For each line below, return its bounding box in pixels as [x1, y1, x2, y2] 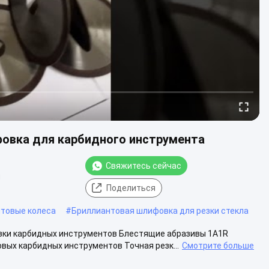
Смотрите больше [182, 240, 254, 250]
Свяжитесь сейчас [106, 160, 181, 171]
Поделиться [106, 183, 156, 193]
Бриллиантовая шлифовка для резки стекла [71, 205, 249, 216]
